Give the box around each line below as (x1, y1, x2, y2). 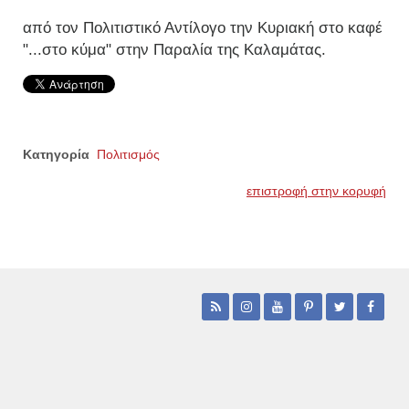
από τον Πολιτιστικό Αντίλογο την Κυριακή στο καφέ (23, 18, 383, 37)
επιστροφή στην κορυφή (246, 183, 386, 198)
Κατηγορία (23, 146, 89, 162)
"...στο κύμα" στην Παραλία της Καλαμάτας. (23, 40, 326, 58)
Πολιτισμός (97, 146, 160, 162)
